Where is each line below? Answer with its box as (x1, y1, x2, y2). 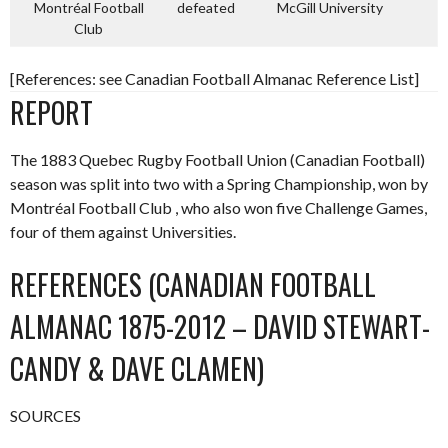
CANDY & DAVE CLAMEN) (10, 347, 264, 389)
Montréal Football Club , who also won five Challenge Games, (10, 197, 427, 217)
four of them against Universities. (10, 221, 236, 241)
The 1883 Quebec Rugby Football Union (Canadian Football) (10, 149, 425, 169)
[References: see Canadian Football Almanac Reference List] (10, 68, 419, 88)
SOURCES (10, 405, 81, 425)
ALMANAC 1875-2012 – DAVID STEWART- (10, 305, 430, 347)
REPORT (10, 91, 93, 133)
